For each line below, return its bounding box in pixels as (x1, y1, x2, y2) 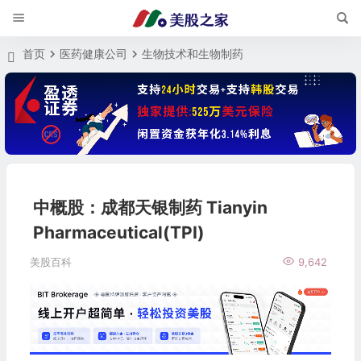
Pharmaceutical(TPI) (32, 222, 205, 243)
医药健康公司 (60, 47, 128, 60)
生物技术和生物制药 (142, 47, 244, 60)
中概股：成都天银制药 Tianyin (32, 197, 268, 218)
